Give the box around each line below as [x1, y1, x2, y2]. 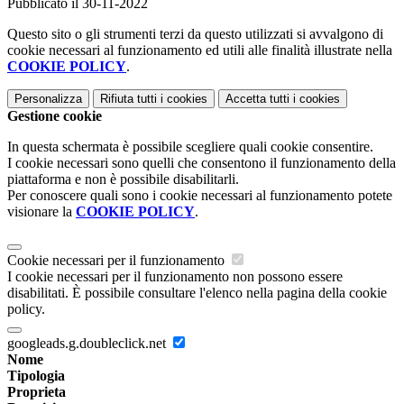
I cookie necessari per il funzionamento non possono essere [7, 269, 343, 285]
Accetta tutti [225, 92, 289, 106]
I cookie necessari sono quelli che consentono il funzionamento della [7, 155, 396, 171]
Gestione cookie [7, 108, 102, 124]
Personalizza [14, 92, 82, 106]
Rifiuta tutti [100, 92, 157, 106]
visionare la [7, 204, 76, 220]
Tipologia [7, 368, 65, 384]
